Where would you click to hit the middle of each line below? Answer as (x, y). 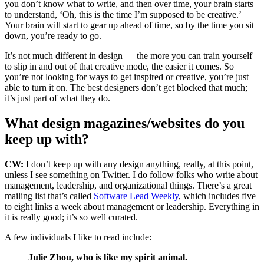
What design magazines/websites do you (125, 123)
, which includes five (217, 196)
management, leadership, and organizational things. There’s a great (128, 185)
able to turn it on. (36, 88)
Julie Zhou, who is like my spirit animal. (108, 257)
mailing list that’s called (49, 196)
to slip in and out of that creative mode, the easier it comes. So (119, 67)
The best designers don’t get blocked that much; (159, 88)
